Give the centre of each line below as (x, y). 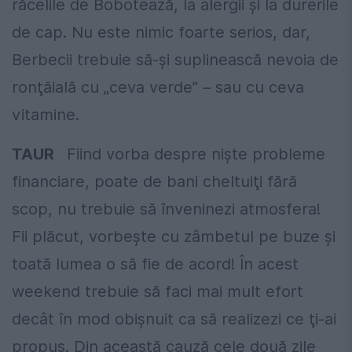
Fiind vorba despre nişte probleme (194, 154)
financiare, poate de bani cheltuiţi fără (154, 181)
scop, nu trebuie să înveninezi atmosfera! (166, 209)
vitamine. (46, 114)
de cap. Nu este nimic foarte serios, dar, (161, 32)
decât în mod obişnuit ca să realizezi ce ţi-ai (174, 319)
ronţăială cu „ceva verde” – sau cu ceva (158, 87)
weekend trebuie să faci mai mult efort (158, 291)
